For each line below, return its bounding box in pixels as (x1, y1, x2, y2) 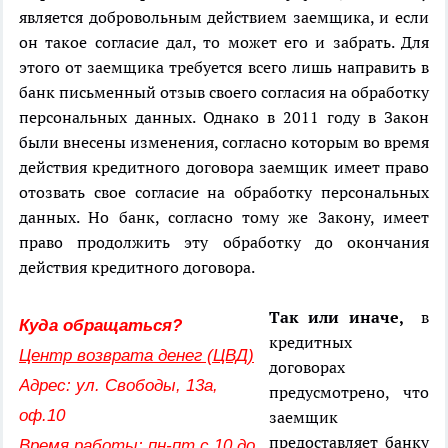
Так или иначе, (269, 307, 412, 328)
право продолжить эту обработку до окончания (19, 232, 429, 253)
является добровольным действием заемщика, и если (19, 7, 429, 28)
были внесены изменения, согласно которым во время (19, 132, 429, 153)
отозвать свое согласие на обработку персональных (19, 182, 429, 203)
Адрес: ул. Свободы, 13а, (19, 376, 218, 396)
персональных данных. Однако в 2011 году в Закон (19, 107, 429, 128)
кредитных (269, 332, 352, 353)
